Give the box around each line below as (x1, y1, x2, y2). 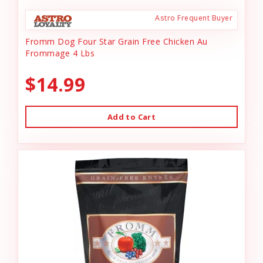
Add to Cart (107, 112, 156, 122)
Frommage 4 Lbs (25, 48, 95, 59)
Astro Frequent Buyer (155, 13, 232, 23)
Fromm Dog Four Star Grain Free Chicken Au (25, 36, 208, 47)
